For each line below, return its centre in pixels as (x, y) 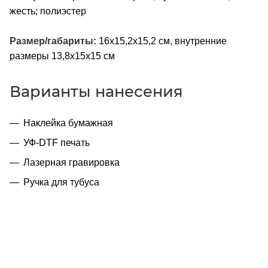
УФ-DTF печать (57, 142)
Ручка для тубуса (61, 182)
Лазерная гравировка (71, 162)
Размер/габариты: (53, 41)
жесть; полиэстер (48, 11)
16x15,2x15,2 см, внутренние (162, 41)
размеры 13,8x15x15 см (62, 56)
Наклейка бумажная (68, 123)
